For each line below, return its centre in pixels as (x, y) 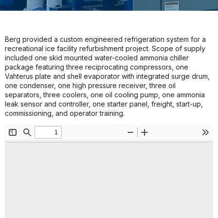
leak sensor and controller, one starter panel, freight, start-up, (104, 104)
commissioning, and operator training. (65, 113)
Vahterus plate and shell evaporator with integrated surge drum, (107, 76)
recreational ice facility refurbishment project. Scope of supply (105, 48)
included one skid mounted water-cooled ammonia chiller (97, 58)
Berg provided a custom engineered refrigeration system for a (105, 39)
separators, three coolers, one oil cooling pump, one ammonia (105, 95)
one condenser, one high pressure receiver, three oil (90, 85)
